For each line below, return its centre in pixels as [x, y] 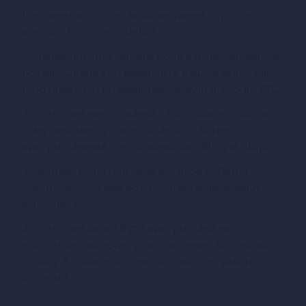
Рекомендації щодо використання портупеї [138, 15]
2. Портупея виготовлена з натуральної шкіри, [146, 113]
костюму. [46, 277]
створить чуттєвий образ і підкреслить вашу [141, 187]
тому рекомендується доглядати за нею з [132, 129]
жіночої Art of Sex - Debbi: [90, 31]
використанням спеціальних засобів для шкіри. [149, 146]
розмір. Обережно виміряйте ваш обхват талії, [147, 72]
